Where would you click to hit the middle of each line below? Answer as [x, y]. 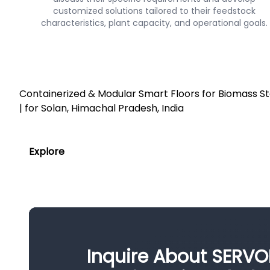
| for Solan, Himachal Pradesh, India [102, 108]
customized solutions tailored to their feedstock [154, 11]
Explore [47, 152]
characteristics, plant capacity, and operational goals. [154, 23]
